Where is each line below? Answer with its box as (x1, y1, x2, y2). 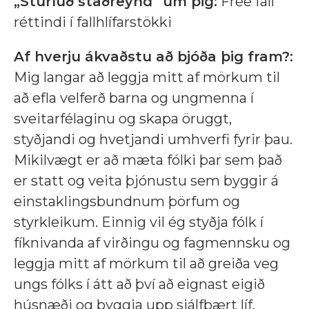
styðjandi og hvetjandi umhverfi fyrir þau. (14, 131, 292, 148)
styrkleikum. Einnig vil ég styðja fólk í (14, 214, 263, 231)
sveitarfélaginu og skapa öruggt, (14, 110, 232, 128)
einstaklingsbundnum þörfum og (14, 193, 240, 210)
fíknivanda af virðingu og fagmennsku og (14, 235, 290, 252)
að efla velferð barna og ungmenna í (14, 90, 254, 107)
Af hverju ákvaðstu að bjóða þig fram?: (14, 48, 293, 66)
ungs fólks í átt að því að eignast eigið (14, 276, 265, 293)
